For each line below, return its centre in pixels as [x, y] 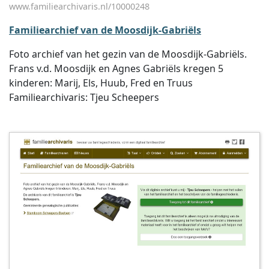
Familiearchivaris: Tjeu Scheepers [84, 97]
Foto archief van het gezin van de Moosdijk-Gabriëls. [128, 54]
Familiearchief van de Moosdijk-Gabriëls [105, 30]
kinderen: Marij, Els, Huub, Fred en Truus [101, 83]
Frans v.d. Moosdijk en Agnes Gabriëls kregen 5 [116, 68]
